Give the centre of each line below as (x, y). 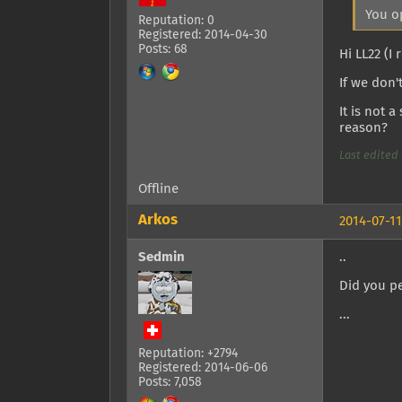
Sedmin (162, 257)
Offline (158, 188)
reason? (363, 127)
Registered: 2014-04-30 (203, 35)
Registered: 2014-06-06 (203, 367)
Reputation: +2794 (188, 353)
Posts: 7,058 (170, 382)
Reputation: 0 (176, 21)
